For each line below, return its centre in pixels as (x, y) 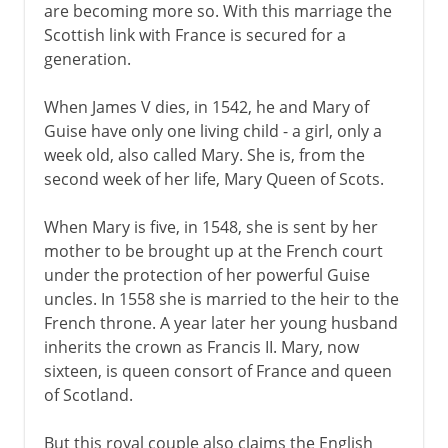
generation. (87, 58)
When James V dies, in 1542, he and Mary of (206, 106)
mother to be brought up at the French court (213, 250)
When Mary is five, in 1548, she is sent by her (210, 226)
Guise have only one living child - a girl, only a (212, 130)
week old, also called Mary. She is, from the (204, 154)
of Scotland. (88, 394)
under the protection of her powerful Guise (206, 274)
